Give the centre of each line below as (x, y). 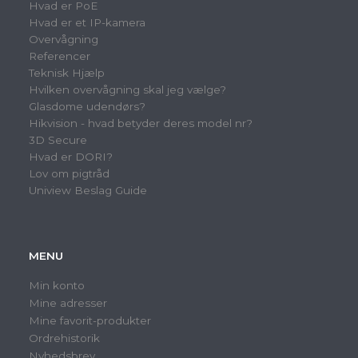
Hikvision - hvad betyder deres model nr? (141, 123)
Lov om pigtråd (69, 174)
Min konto (57, 286)
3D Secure (58, 140)
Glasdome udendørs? (87, 107)
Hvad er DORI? (71, 157)
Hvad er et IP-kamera (87, 23)
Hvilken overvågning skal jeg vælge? (127, 90)
